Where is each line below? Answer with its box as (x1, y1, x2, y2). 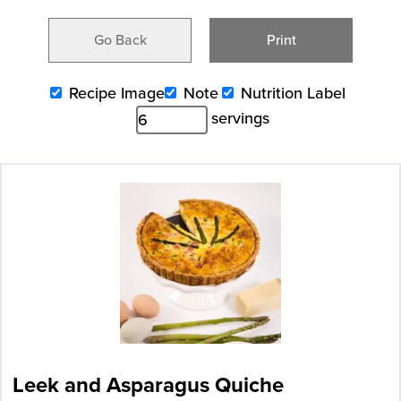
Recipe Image (69, 81, 165, 105)
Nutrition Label (241, 81, 346, 105)
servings (211, 107, 269, 130)
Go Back (93, 30, 147, 50)
